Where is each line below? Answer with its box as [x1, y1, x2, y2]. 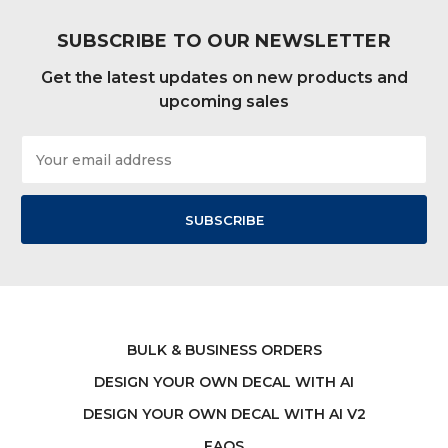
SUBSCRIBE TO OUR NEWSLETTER [57, 30, 391, 53]
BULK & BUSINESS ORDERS [126, 341, 322, 360]
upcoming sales [159, 92, 289, 112]
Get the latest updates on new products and [40, 68, 408, 88]
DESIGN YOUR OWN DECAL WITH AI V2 [82, 405, 366, 424]
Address [21, 157, 80, 176]
